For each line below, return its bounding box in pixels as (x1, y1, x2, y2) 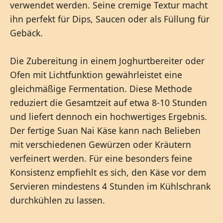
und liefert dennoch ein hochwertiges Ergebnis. (10, 111, 207, 123)
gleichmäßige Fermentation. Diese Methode (10, 83, 192, 95)
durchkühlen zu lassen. (10, 194, 105, 207)
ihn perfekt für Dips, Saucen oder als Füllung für (10, 13, 210, 25)
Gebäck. (10, 27, 43, 39)
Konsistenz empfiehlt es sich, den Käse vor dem (10, 166, 206, 179)
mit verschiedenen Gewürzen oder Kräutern (10, 138, 191, 151)
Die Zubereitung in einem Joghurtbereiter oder (10, 55, 205, 67)
